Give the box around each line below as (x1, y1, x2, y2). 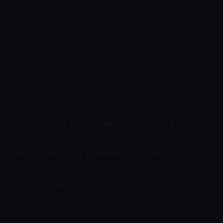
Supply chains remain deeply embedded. (12, 119, 176, 129)
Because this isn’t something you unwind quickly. (12, 149, 207, 159)
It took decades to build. (12, 179, 110, 189)
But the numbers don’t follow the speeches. (12, 75, 187, 85)
